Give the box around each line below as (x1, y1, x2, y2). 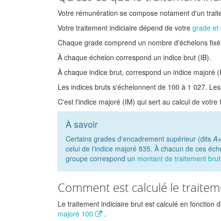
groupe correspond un (66, 153, 135, 163)
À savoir (66, 117, 98, 130)
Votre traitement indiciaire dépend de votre (58, 23, 190, 33)
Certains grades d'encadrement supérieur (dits (66, 134, 211, 144)
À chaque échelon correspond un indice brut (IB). (58, 52, 211, 62)
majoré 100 (58, 209, 95, 219)
